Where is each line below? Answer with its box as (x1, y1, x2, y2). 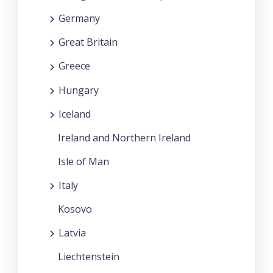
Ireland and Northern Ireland (58, 131, 191, 145)
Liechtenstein (58, 250, 119, 264)
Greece (58, 59, 90, 73)
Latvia (58, 226, 86, 240)
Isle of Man (58, 155, 109, 169)
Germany (58, 11, 100, 25)
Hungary (58, 83, 99, 97)
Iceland (58, 107, 91, 121)
